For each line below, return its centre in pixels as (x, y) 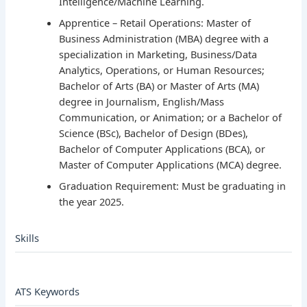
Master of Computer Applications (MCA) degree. (171, 165)
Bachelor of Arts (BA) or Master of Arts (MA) (159, 86)
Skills (27, 238)
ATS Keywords (48, 292)
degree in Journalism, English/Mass (142, 102)
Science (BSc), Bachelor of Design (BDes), (154, 133)
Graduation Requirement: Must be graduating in (173, 186)
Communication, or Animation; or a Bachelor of (171, 118)
